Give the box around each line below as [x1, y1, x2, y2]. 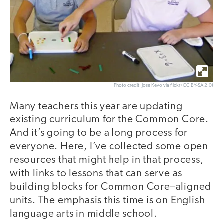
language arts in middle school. [10, 208, 157, 219]
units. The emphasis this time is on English [10, 195, 205, 206]
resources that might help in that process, [10, 154, 204, 165]
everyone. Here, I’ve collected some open [10, 141, 208, 152]
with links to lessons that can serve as [10, 168, 183, 179]
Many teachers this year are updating [10, 101, 183, 111]
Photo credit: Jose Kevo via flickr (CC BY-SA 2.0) [114, 82, 213, 88]
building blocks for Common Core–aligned [10, 181, 212, 192]
